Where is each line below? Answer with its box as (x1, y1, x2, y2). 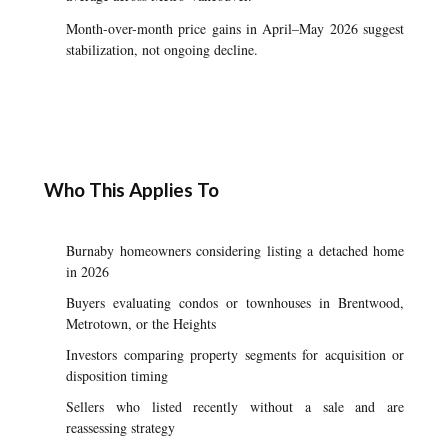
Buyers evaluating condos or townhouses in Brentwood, (66, 293, 404, 312)
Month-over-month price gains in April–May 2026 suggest (66, 19, 404, 38)
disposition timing (66, 366, 168, 385)
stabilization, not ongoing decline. (66, 40, 258, 59)
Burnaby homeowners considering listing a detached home (66, 241, 404, 260)
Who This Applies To (44, 178, 219, 201)
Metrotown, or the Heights (66, 314, 216, 333)
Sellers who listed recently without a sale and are (66, 397, 404, 416)
